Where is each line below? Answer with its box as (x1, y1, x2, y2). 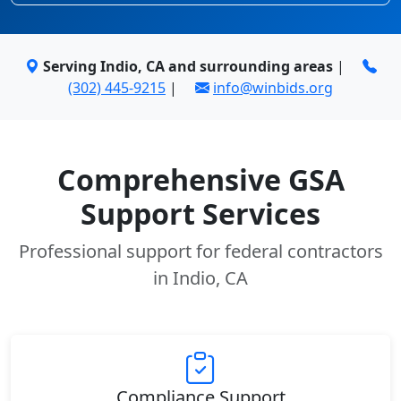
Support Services (81, 194, 320, 233)
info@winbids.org (213, 78, 333, 98)
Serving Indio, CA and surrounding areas (42, 56, 333, 76)
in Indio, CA (153, 266, 248, 290)
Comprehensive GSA (56, 160, 345, 199)
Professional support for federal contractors (18, 239, 383, 263)
